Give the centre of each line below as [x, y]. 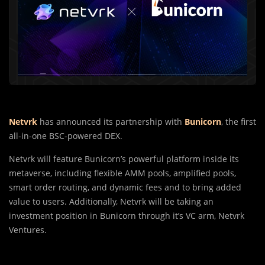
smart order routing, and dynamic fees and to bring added [125, 188]
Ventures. [28, 230]
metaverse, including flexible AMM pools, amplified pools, [122, 173]
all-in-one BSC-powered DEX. [66, 136]
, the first [239, 122]
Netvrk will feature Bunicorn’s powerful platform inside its [124, 159]
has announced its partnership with [111, 122]
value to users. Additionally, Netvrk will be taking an [111, 202]
